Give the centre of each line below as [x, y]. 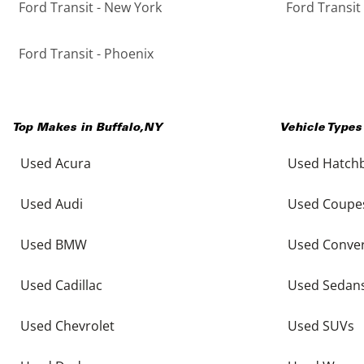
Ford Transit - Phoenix [86, 53]
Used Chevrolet [67, 325]
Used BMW [54, 244]
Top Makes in [54, 128]
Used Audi [52, 204]
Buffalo [118, 128]
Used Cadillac [61, 285]
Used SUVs [321, 325]
